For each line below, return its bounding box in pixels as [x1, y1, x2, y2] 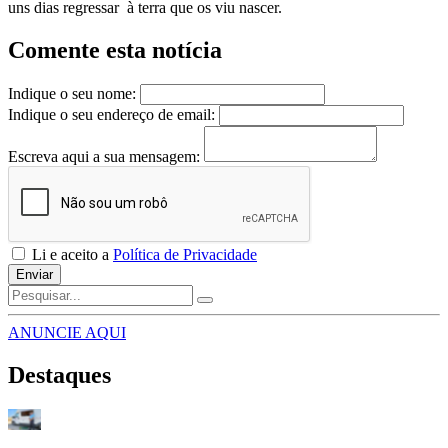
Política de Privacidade [113, 246, 257, 264]
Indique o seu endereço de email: [8, 106, 215, 124]
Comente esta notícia [8, 37, 222, 64]
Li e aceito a [28, 246, 113, 264]
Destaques [8, 362, 111, 389]
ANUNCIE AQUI [8, 324, 126, 342]
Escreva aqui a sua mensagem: [8, 148, 200, 166]
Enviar [16, 267, 53, 283]
